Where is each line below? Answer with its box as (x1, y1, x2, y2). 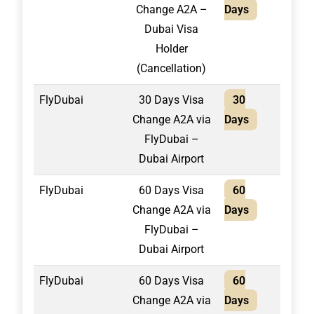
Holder (155, 42, 188, 55)
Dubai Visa (144, 22, 198, 36)
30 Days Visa (139, 93, 204, 107)
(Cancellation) (137, 62, 206, 75)
